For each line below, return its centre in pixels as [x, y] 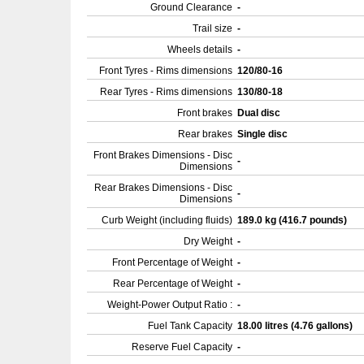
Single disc [264, 134]
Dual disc [260, 113]
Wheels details [200, 50]
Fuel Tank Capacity [190, 326]
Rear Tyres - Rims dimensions [166, 92]
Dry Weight [208, 241]
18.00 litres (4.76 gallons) [296, 326]
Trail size [212, 28]
